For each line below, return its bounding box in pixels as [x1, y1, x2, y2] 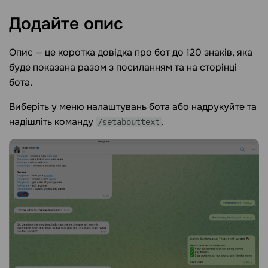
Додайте [9, 13, 84, 35]
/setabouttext [98, 117, 160, 127]
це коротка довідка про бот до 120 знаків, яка [42, 45, 252, 59]
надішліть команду [9, 115, 96, 128]
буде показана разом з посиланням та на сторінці [9, 60, 237, 74]
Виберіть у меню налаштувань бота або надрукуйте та [9, 100, 257, 113]
